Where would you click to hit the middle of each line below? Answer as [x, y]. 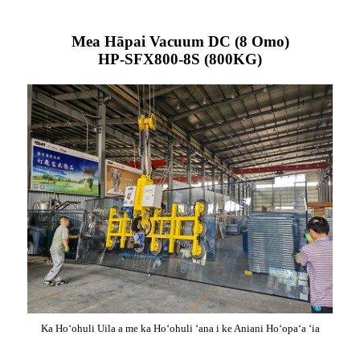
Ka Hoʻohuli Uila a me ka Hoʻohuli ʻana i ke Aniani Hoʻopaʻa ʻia [180, 328]
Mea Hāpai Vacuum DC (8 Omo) [180, 41]
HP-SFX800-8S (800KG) [180, 59]
